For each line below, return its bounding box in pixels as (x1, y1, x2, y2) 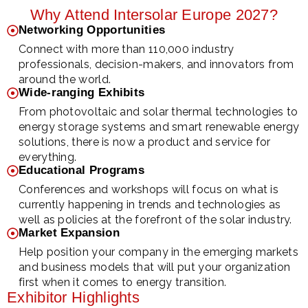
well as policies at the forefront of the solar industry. (19, 213, 292, 227)
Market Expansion (19, 226, 120, 240)
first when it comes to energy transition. (19, 276, 227, 289)
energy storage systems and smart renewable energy (19, 120, 300, 134)
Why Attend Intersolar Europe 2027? (30, 6, 278, 24)
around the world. (19, 73, 111, 87)
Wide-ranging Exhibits (19, 86, 145, 100)
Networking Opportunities (19, 23, 166, 37)
